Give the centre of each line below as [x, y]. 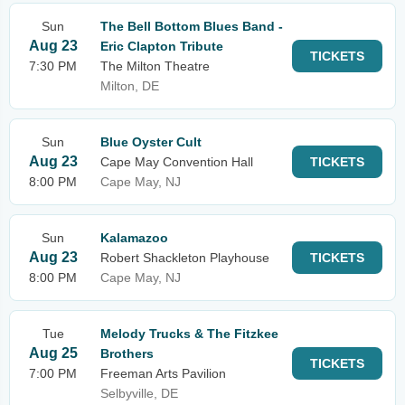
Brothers [127, 353]
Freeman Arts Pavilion [163, 373]
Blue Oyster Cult [151, 142]
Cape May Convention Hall [177, 162]
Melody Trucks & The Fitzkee [189, 334]
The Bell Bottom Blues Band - [192, 26]
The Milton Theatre [155, 66]
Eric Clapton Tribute [162, 46]
